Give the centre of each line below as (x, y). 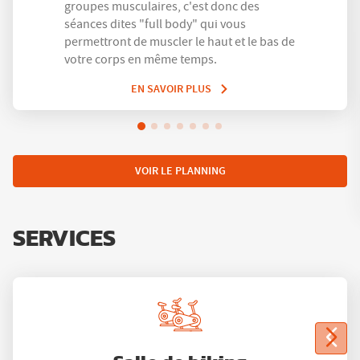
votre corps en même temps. (141, 59)
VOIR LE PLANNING (180, 171)
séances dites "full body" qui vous (155, 24)
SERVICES (64, 239)
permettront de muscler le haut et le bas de (180, 41)
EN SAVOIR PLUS (171, 88)
